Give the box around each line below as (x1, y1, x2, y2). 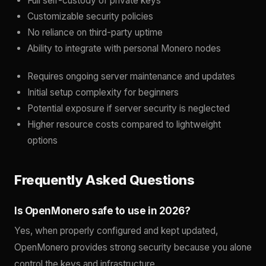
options (27, 135, 58, 147)
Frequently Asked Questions (14, 172, 195, 188)
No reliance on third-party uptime (27, 27, 163, 39)
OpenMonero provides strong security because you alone (14, 242, 252, 254)
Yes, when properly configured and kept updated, (14, 225, 218, 237)
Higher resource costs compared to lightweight (27, 119, 221, 131)
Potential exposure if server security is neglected (27, 103, 230, 115)
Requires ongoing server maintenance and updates (27, 71, 235, 83)
